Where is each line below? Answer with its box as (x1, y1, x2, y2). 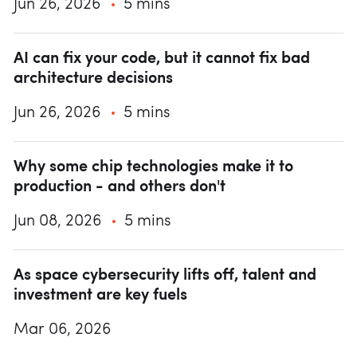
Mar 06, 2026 (14, 322, 111, 339)
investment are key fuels (14, 288, 187, 304)
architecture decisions (14, 71, 173, 88)
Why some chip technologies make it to (14, 159, 293, 176)
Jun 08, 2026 (14, 214, 105, 230)
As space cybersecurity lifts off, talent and (14, 268, 316, 284)
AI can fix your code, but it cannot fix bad (14, 51, 310, 68)
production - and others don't (14, 179, 226, 196)
